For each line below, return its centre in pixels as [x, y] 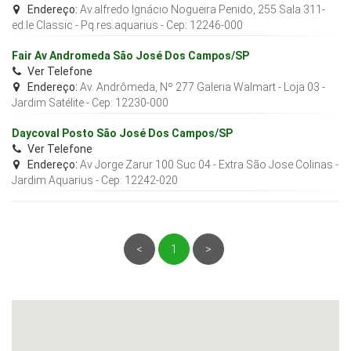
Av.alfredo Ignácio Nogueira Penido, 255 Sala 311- [203, 10]
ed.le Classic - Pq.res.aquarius [85, 25]
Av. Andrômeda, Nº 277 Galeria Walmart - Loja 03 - [203, 87]
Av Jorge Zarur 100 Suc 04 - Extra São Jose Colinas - [209, 165]
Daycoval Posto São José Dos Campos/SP [122, 134]
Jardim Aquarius [52, 181]
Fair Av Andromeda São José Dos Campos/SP [130, 56]
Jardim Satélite [48, 103]
